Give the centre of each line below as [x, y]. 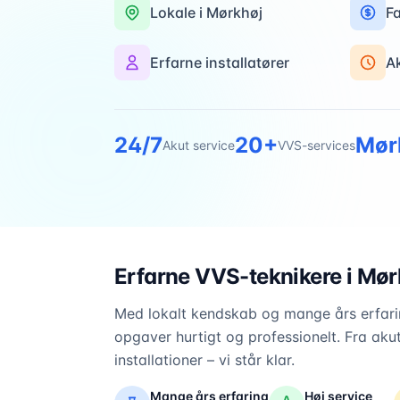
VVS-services [317, 145]
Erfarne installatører [220, 62]
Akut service [199, 145]
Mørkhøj [234, 12]
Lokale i [178, 12]
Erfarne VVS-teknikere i [236, 276]
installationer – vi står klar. [204, 360]
